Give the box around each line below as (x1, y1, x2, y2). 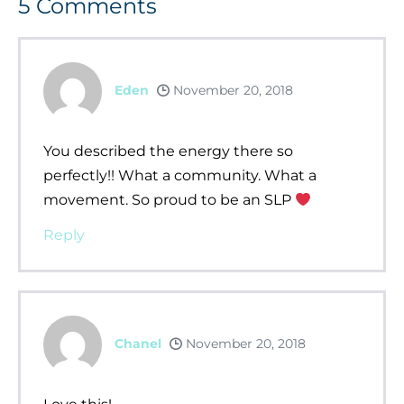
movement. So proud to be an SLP (43, 190, 295, 208)
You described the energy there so (43, 142, 293, 160)
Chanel (115, 335, 161, 353)
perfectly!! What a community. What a (43, 166, 317, 184)
